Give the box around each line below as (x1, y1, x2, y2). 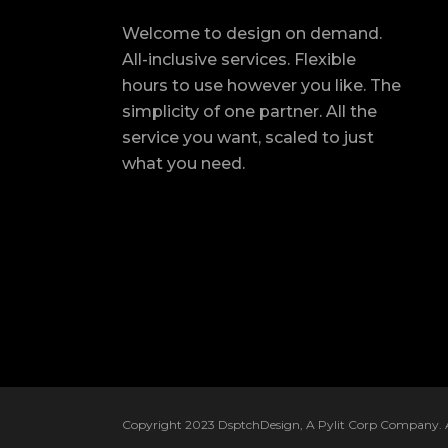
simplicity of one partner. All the (122, 101, 377, 121)
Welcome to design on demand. (122, 23, 382, 43)
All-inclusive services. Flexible (122, 49, 356, 69)
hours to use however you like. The (122, 75, 401, 95)
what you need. (122, 153, 245, 173)
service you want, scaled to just (122, 127, 374, 147)
